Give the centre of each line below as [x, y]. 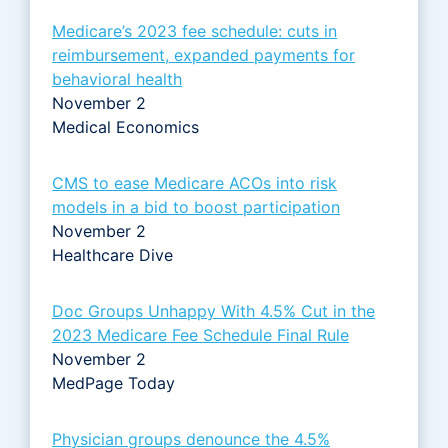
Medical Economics [128, 126]
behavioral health [117, 78]
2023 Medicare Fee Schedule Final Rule [200, 334]
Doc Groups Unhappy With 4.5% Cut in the [213, 310]
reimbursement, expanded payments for [203, 54]
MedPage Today [116, 382]
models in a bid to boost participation [196, 206]
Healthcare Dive [115, 254]
